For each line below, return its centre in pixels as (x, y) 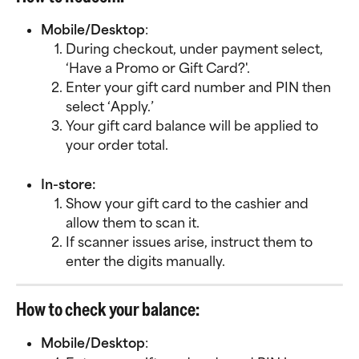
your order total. (117, 145)
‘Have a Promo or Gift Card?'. (158, 69)
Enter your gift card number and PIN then (200, 88)
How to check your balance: (108, 309)
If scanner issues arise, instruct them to (191, 242)
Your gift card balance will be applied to (194, 126)
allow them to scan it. (133, 223)
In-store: (69, 184)
